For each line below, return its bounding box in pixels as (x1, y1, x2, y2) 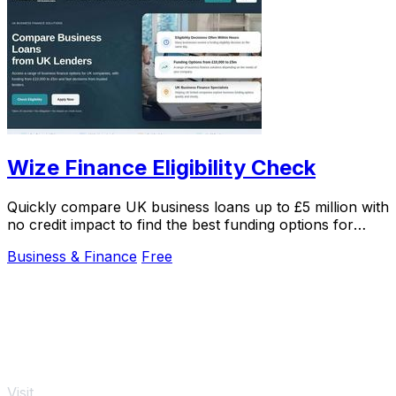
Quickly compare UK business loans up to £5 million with (7, 198, 389, 217)
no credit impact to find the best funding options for (7, 216, 354, 234)
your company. (7, 233, 109, 252)
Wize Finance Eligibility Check (7, 155, 316, 181)
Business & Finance (7, 247, 137, 266)
